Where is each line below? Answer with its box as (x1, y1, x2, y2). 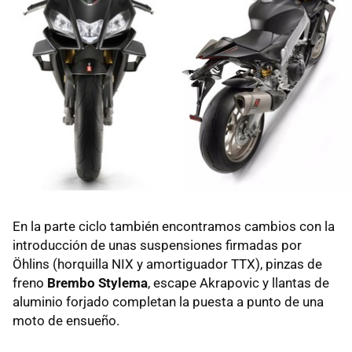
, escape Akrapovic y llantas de (148, 275, 329, 291)
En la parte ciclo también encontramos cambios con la (13, 218, 335, 235)
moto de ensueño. (13, 313, 119, 329)
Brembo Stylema (47, 275, 148, 291)
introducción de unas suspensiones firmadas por (13, 237, 302, 254)
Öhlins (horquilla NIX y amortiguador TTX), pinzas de (13, 256, 322, 273)
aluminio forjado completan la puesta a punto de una (13, 294, 324, 310)
